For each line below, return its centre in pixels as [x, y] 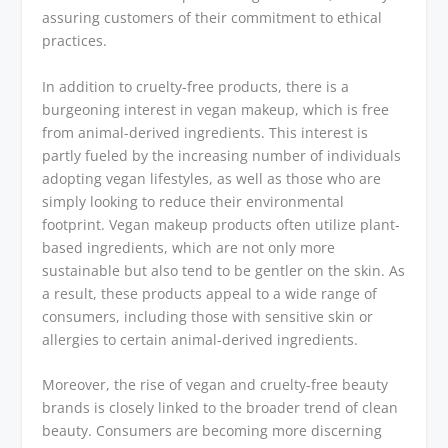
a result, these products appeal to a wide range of [210, 293]
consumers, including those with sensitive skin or [208, 316]
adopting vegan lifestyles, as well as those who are [212, 178]
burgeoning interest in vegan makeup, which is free [216, 109]
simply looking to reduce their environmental [193, 201]
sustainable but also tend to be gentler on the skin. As [224, 270]
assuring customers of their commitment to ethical [212, 18]
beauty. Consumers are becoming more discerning [212, 430]
